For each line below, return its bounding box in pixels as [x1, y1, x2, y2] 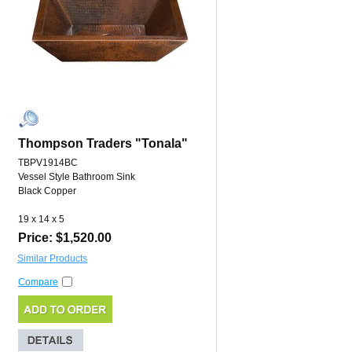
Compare [18, 277, 58, 288]
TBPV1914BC [18, 157, 78, 169]
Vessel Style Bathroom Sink [18, 171, 135, 183]
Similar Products [17, 253, 87, 265]
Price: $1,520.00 [18, 231, 112, 245]
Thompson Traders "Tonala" [18, 137, 188, 151]
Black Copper [18, 185, 76, 197]
